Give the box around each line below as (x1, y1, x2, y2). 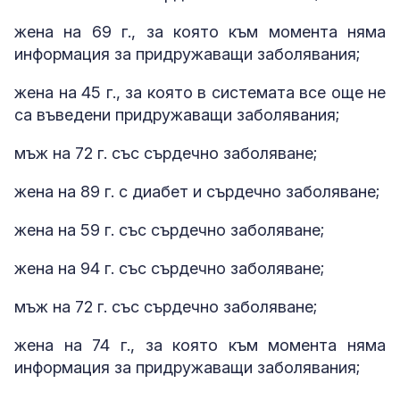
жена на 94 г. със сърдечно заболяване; (14, 259, 324, 279)
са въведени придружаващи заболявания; (14, 105, 339, 125)
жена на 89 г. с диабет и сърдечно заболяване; (14, 182, 379, 202)
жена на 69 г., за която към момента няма (14, 22, 386, 42)
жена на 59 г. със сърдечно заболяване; (14, 221, 324, 240)
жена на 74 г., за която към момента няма (14, 336, 386, 355)
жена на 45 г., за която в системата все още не (14, 83, 386, 103)
